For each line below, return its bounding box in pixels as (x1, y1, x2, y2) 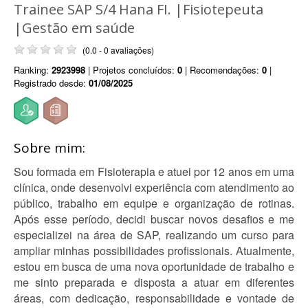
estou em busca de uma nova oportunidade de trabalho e (14, 258, 294, 274)
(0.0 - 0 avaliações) (82, 44, 154, 56)
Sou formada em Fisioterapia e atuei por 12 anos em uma (14, 164, 294, 179)
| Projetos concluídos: (85, 63, 177, 76)
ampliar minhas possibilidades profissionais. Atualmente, (14, 243, 294, 258)
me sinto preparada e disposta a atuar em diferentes (14, 274, 294, 290)
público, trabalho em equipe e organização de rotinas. (14, 195, 294, 211)
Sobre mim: (14, 139, 85, 157)
